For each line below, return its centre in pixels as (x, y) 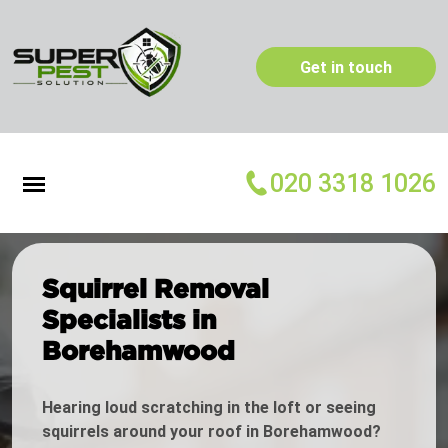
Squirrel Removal (155, 288)
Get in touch (346, 67)
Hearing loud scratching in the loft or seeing (209, 408)
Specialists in (129, 319)
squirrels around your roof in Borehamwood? (211, 432)
